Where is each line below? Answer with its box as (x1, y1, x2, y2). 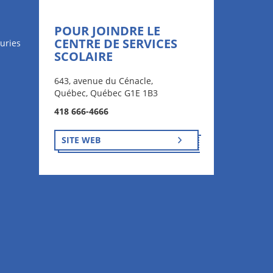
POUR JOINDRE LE (54, 23, 160, 39)
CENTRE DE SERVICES (54, 35, 177, 52)
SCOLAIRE (54, 48, 113, 65)
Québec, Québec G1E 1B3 (54, 87, 158, 99)
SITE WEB (61, 134, 101, 146)
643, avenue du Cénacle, (54, 75, 153, 87)
